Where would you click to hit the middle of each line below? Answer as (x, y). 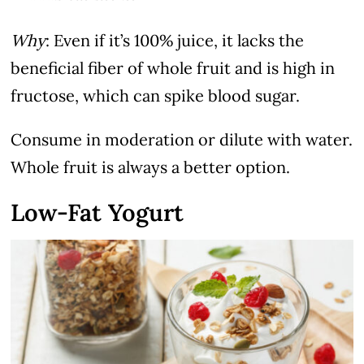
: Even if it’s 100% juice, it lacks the (175, 41)
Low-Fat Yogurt (97, 213)
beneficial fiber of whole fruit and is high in (173, 68)
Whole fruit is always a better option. (151, 167)
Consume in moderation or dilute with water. (182, 140)
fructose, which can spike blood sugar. (156, 96)
